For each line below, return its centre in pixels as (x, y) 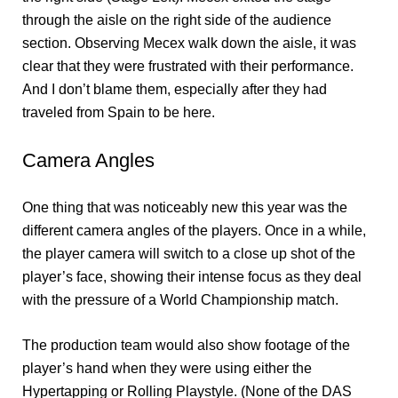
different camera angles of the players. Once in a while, (194, 230)
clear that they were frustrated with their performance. (188, 66)
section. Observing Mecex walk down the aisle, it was (189, 43)
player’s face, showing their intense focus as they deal (192, 276)
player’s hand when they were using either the (167, 368)
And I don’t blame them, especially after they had (175, 89)
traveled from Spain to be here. (119, 112)
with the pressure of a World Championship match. (180, 299)
